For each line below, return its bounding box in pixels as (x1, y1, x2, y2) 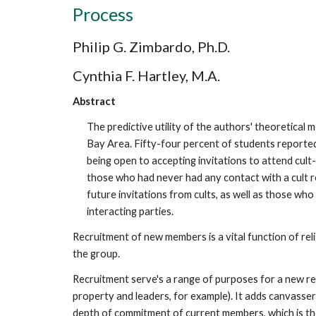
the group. (72, 248, 120, 260)
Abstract (72, 95, 116, 107)
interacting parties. (86, 205, 174, 217)
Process (72, 4, 133, 25)
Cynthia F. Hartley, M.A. (72, 67, 220, 84)
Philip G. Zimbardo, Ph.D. (72, 38, 230, 55)
